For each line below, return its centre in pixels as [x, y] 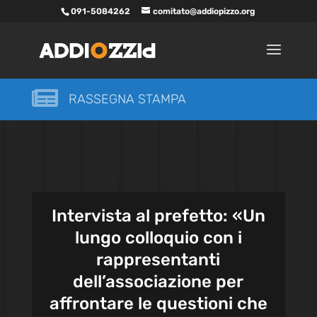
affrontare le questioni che [158, 304]
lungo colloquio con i [158, 238]
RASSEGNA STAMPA [127, 99]
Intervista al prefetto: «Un [158, 216]
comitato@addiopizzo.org [204, 11]
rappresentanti [158, 260]
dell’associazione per [158, 282]
